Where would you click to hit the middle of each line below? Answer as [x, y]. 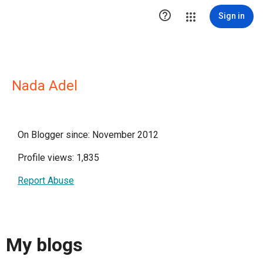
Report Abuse [46, 181]
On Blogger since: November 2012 [88, 135]
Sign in [232, 16]
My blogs [44, 245]
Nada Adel [45, 86]
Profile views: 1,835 [58, 158]
